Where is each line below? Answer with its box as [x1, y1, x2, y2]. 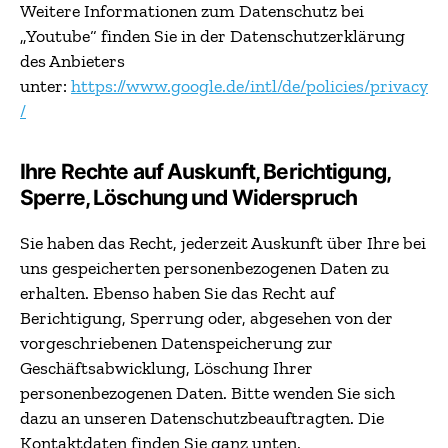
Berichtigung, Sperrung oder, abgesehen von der [20, 306, 393, 329]
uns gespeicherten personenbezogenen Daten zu [20, 256, 389, 279]
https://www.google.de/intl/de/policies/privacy [71, 74, 428, 97]
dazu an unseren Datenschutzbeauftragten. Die [20, 406, 384, 429]
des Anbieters [20, 49, 125, 72]
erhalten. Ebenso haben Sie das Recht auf [20, 281, 335, 304]
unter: [20, 74, 71, 97]
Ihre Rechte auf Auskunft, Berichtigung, [20, 158, 390, 184]
